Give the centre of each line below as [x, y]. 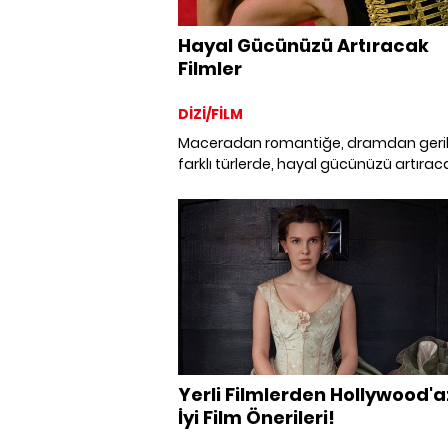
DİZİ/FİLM [210, 113]
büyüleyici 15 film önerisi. [261, 184]
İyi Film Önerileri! [256, 417]
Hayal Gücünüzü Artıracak [303, 45]
